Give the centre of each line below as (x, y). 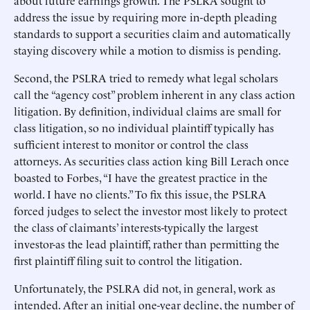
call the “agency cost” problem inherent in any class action (155, 94)
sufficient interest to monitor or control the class (131, 144)
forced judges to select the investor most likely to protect (151, 210)
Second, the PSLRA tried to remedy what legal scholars (146, 77)
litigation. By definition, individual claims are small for (147, 111)
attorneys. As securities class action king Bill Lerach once (152, 161)
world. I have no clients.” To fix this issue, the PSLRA (140, 194)
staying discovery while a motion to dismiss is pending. (147, 50)
